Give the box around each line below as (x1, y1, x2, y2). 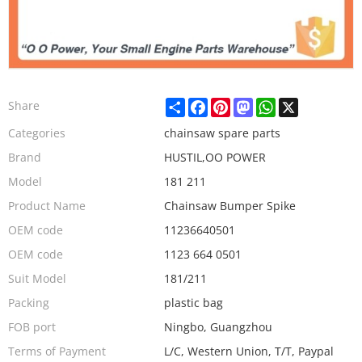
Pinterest (229, 96, 279, 112)
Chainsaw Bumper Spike (163, 198, 296, 213)
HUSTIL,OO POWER (163, 149, 266, 165)
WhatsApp (275, 96, 331, 112)
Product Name (8, 198, 86, 213)
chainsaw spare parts (163, 125, 280, 141)
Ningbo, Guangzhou (163, 319, 272, 335)
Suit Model (8, 271, 66, 286)
